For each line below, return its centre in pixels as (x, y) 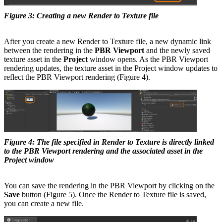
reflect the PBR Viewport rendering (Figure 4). (77, 77)
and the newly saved (177, 51)
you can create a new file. (44, 203)
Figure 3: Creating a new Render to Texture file (81, 16)
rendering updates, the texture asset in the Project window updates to (111, 68)
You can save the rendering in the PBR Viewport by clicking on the (109, 185)
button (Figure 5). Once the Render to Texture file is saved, (113, 194)
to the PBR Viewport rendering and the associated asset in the (103, 151)
